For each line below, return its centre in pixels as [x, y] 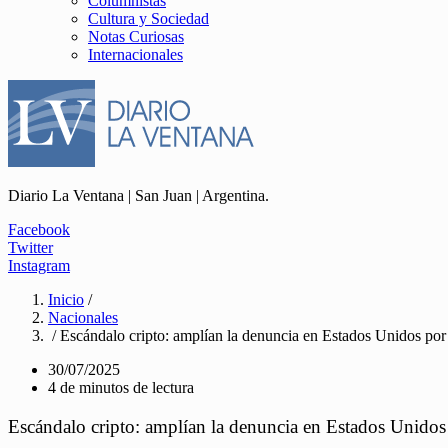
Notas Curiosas [136, 36]
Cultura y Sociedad [148, 18]
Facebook [39, 229]
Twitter [30, 247]
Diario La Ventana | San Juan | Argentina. [138, 195]
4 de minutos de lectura [121, 387]
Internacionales [135, 54]
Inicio [66, 299]
